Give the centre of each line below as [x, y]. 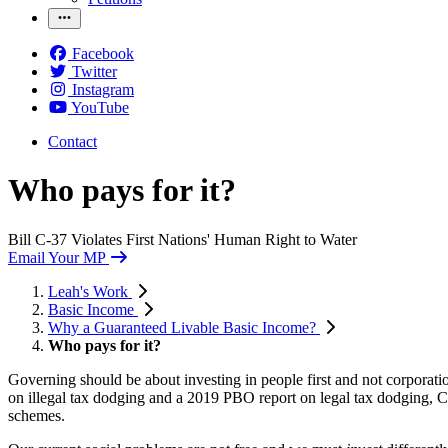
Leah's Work [90, 291]
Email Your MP [56, 257]
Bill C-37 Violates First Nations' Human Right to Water [182, 239]
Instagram [103, 89]
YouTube [100, 107]
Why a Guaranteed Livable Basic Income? [184, 327]
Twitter [94, 71]
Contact [72, 141]
